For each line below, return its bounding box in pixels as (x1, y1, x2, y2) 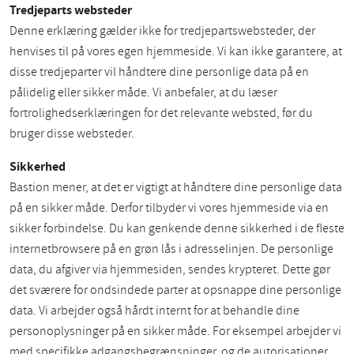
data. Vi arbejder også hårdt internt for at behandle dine (9, 302, 299, 320)
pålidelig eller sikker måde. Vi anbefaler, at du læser (9, 84, 277, 102)
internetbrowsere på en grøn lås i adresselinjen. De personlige (9, 240, 333, 258)
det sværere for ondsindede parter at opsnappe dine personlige (9, 281, 341, 299)
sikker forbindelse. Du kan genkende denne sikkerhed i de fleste (9, 220, 345, 238)
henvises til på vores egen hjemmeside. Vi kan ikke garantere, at (9, 43, 342, 61)
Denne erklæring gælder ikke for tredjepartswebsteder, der (9, 22, 315, 40)
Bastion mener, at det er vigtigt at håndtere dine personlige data (9, 179, 342, 197)
